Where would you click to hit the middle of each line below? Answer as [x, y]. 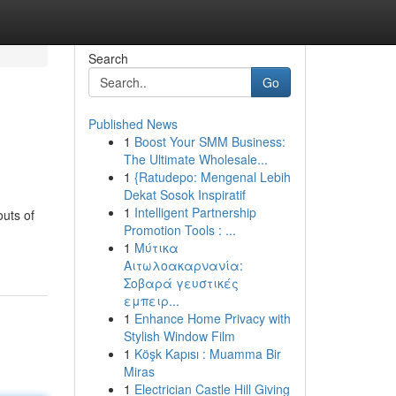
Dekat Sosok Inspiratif [184, 194]
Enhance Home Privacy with [212, 318]
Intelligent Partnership [195, 212]
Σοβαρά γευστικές [181, 283]
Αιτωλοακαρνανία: [183, 265]
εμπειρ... [151, 301]
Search [108, 58]
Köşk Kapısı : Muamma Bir [207, 354]
